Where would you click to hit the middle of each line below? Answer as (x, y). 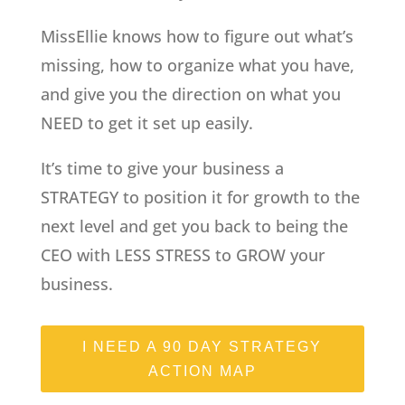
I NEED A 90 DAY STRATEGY (202, 347)
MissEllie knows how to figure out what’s (197, 37)
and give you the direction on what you (190, 94)
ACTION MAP (202, 372)
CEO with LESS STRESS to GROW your (183, 255)
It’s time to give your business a (162, 169)
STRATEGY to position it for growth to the (200, 198)
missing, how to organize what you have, (197, 66)
